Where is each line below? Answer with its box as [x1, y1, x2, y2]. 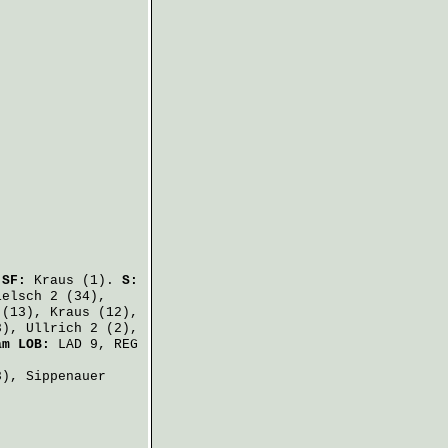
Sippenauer [26, 369, 106, 384]
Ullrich [26, 321, 82, 336]
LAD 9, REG [50, 337, 138, 352]
